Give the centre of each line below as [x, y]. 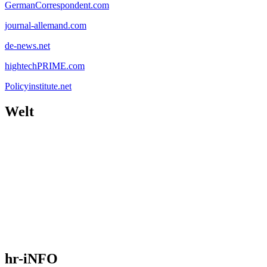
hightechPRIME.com [45, 66]
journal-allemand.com [46, 25]
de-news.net [27, 45]
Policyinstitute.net [38, 86]
